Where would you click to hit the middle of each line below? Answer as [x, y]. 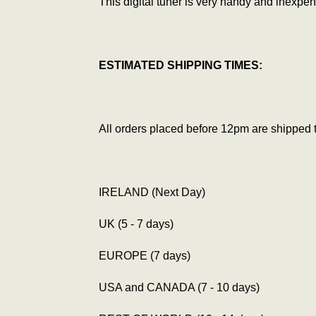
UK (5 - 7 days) [136, 224]
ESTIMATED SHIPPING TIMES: [181, 66]
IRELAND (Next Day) [152, 193]
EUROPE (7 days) [145, 256]
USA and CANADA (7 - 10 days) [179, 288]
